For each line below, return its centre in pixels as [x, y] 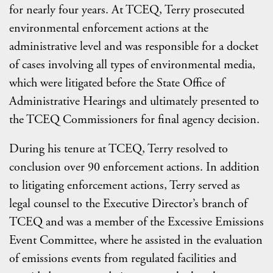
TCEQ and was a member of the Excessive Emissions [136, 222]
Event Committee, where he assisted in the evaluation [136, 240]
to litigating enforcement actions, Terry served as [125, 186]
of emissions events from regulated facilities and [123, 259]
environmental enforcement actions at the [109, 28]
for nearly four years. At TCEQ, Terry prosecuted [127, 10]
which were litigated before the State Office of [117, 83]
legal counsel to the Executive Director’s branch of [128, 204]
